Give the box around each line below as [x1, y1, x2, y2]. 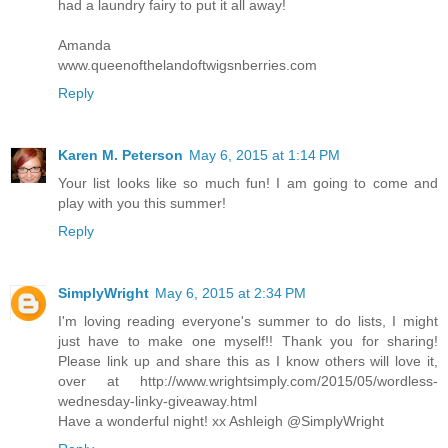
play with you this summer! [58, 194, 226, 211]
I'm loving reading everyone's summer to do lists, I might [58, 312, 438, 329]
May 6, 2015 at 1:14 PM [189, 146, 340, 163]
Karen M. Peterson [58, 146, 183, 163]
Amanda [58, 36, 111, 53]
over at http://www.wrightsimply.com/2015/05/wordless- [58, 372, 438, 389]
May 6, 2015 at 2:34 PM [155, 284, 306, 301]
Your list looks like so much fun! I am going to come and [58, 174, 438, 191]
